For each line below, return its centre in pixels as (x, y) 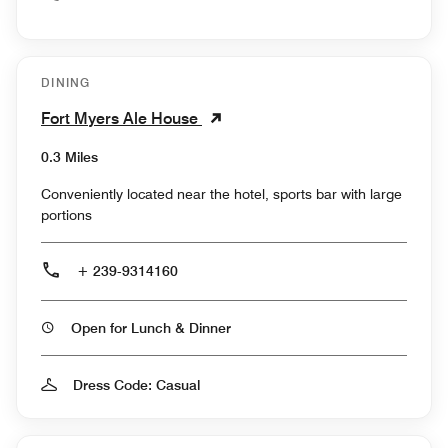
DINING (66, 82)
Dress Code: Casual (136, 384)
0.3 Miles (69, 156)
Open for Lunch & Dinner (210, 327)
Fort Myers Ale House (121, 118)
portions (66, 214)
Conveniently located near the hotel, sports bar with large (221, 193)
